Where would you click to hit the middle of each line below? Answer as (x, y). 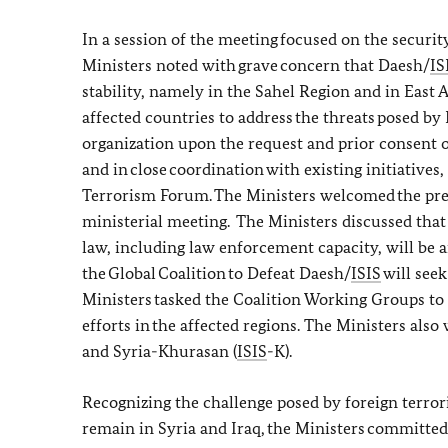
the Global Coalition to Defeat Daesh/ (216, 273)
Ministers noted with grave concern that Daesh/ (256, 65)
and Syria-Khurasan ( (159, 351)
